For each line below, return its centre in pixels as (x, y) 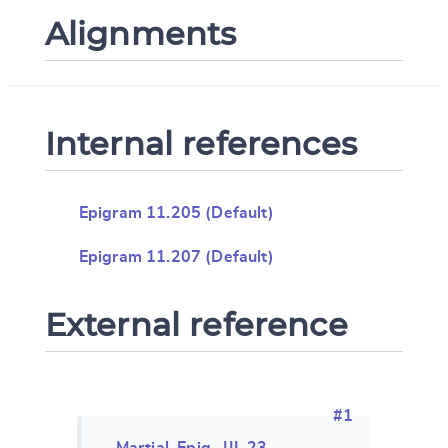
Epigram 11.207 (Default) (176, 256)
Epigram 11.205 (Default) (176, 212)
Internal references (200, 143)
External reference (196, 324)
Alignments (140, 33)
